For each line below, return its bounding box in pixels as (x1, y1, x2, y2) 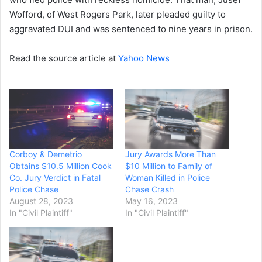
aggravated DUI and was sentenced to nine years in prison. (9, 23, 253, 35)
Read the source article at (9, 53, 118, 64)
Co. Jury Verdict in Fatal (9, 172, 101, 182)
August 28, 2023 (9, 195, 73, 206)
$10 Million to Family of (125, 160, 212, 171)
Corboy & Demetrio (9, 149, 82, 159)
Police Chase (9, 184, 58, 194)
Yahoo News (118, 53, 170, 64)
